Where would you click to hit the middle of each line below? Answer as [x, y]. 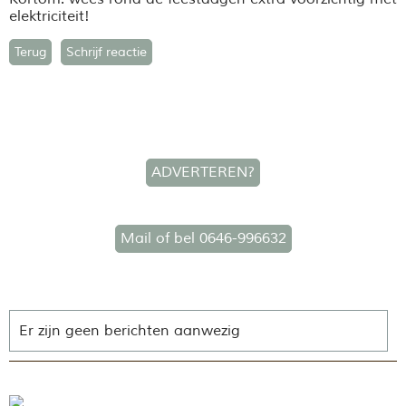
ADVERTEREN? [203, 172]
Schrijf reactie [106, 53]
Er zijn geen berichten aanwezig [130, 331]
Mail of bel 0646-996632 [203, 239]
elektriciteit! [49, 17]
